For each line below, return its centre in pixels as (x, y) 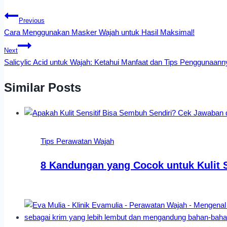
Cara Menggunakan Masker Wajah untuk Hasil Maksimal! (99, 32)
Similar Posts (43, 87)
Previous (32, 21)
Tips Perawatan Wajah (77, 141)
